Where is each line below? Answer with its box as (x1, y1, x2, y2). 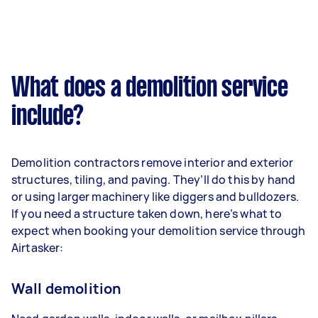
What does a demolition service (11, 75, 288, 102)
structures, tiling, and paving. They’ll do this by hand (11, 171, 296, 187)
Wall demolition (11, 278, 122, 298)
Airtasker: (11, 239, 64, 256)
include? (11, 104, 84, 130)
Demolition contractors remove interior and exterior (11, 154, 294, 170)
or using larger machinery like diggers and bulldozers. (11, 188, 300, 204)
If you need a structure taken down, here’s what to (11, 205, 283, 221)
